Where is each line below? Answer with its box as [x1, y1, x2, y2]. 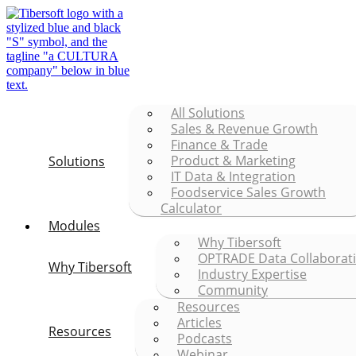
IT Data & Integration [171, 168, 296, 185]
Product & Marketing [171, 152, 296, 169]
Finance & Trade [171, 136, 268, 153]
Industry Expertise [198, 265, 307, 283]
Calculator [161, 199, 222, 217]
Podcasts [177, 330, 232, 347]
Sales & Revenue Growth [171, 120, 318, 137]
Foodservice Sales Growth [171, 184, 326, 201]
